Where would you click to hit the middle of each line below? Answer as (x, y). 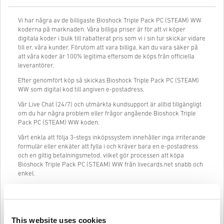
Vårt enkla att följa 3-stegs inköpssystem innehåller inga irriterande (112, 137)
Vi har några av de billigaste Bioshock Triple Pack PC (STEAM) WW (110, 20)
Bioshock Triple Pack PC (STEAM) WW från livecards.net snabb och (110, 164)
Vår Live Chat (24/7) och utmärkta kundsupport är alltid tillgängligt (110, 104)
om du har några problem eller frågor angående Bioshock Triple (107, 113)
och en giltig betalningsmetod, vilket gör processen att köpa (101, 155)
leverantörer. (36, 65)
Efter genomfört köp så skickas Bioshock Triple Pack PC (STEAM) (108, 80)
